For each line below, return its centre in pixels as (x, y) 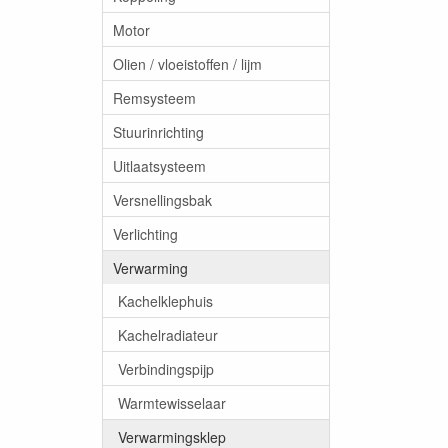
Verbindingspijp (166, 368)
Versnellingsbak (162, 199)
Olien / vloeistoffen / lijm (187, 63)
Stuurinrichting (158, 131)
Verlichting (145, 233)
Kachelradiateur (168, 334)
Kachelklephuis (165, 300)
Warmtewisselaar (172, 402)
